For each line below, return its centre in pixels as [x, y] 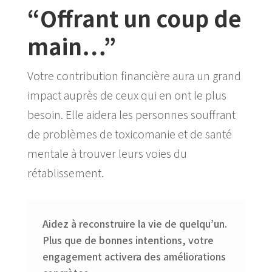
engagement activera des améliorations [134, 256]
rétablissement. [65, 172]
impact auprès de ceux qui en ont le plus [127, 94]
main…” [71, 45]
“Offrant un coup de [134, 17]
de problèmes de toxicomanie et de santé [129, 133]
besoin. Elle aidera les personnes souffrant [131, 114]
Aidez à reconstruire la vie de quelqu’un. [134, 223]
